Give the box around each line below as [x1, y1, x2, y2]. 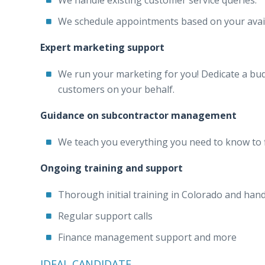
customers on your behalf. [58, 83, 174, 96]
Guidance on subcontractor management [40, 109, 237, 122]
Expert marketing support [40, 41, 164, 54]
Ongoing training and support [40, 161, 183, 174]
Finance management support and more [58, 231, 237, 244]
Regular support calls [58, 209, 153, 222]
